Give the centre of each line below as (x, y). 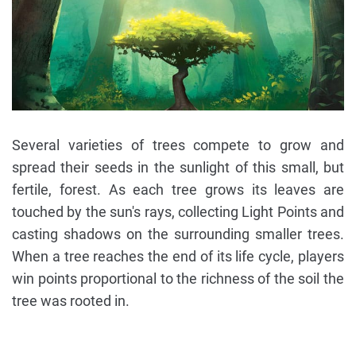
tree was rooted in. (71, 300)
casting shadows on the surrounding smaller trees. (178, 234)
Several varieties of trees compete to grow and (178, 145)
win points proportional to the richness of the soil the (178, 278)
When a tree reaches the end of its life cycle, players (178, 256)
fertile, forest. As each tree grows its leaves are (178, 189)
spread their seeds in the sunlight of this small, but (178, 167)
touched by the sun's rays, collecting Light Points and (178, 211)
